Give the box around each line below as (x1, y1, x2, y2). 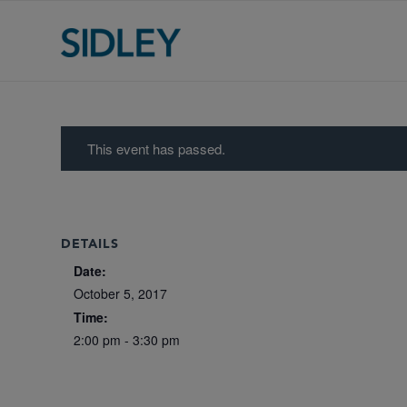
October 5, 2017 (74, 284, 167, 303)
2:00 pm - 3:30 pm (74, 331, 180, 349)
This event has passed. (87, 139, 225, 158)
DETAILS (61, 238, 119, 251)
